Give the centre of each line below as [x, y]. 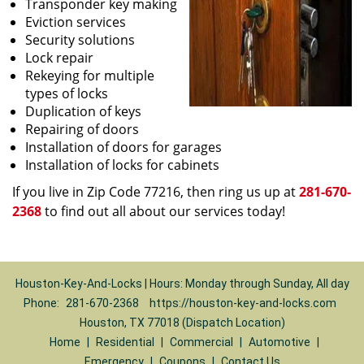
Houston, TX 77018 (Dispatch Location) [182, 323]
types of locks [67, 93]
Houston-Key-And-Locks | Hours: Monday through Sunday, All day [182, 284]
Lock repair [59, 58]
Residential [125, 342]
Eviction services [76, 22]
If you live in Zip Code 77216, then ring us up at [156, 192]
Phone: [43, 303]
